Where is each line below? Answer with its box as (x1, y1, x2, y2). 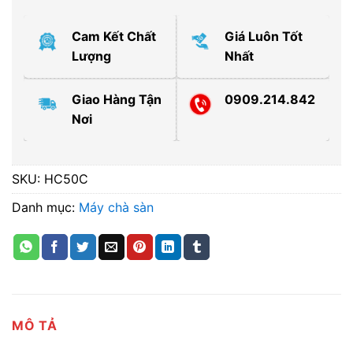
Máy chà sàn (79, 199, 154, 215)
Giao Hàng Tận (72, 91, 162, 107)
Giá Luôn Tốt (225, 28, 303, 44)
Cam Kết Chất (72, 28, 156, 44)
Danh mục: (12, 199, 79, 215)
